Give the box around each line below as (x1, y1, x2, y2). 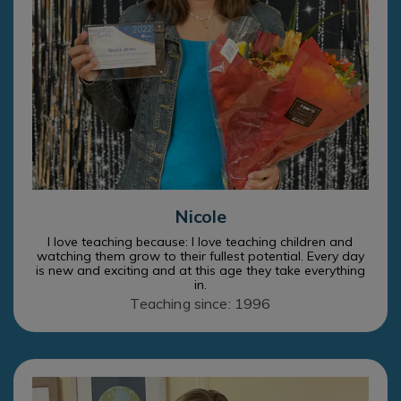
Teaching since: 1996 (130, 294, 271, 313)
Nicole (175, 205, 226, 228)
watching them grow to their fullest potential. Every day (37, 248, 364, 265)
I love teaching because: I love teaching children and (47, 234, 354, 251)
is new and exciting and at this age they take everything (36, 262, 365, 279)
